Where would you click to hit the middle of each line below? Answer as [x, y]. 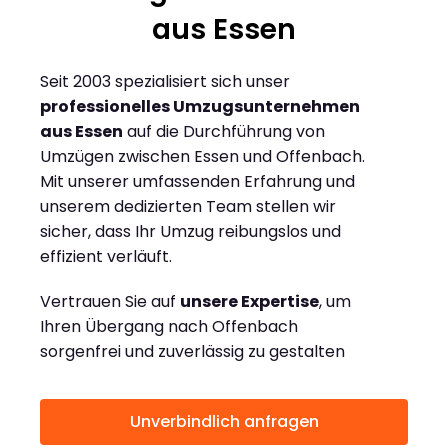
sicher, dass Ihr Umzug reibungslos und [190, 232]
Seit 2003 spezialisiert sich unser [165, 82]
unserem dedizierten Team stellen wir [188, 207]
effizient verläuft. [106, 257]
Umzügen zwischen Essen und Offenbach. [202, 157]
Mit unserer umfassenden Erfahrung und [197, 182]
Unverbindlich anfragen [224, 422]
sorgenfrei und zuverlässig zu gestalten [192, 352]
